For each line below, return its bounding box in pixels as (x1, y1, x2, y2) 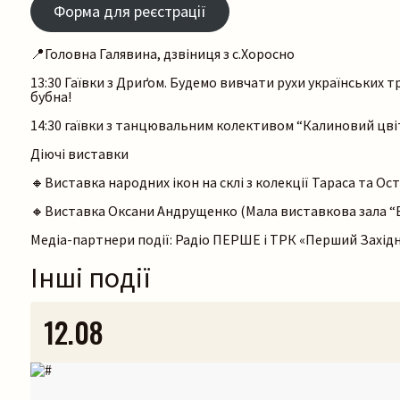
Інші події (30, 260, 151, 296)
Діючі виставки (30, 145, 129, 163)
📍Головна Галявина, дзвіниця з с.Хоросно (30, 45, 295, 63)
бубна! (30, 87, 74, 106)
